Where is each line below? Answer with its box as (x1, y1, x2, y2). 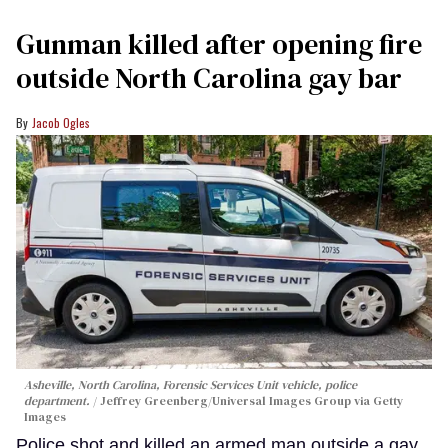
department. (24, 392, 93, 409)
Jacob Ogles (32, 114, 90, 132)
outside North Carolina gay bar (16, 59, 402, 98)
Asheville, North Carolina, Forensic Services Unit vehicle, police (24, 376, 357, 393)
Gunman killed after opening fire (16, 25, 422, 64)
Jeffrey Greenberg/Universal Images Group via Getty (100, 392, 403, 409)
